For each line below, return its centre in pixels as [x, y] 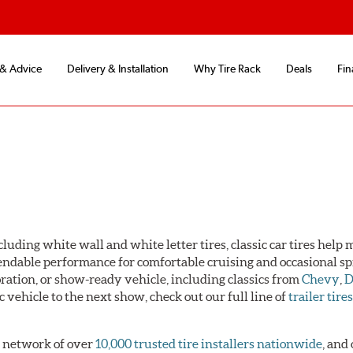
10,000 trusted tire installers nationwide [209, 343]
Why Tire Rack [227, 69]
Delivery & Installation [118, 69]
